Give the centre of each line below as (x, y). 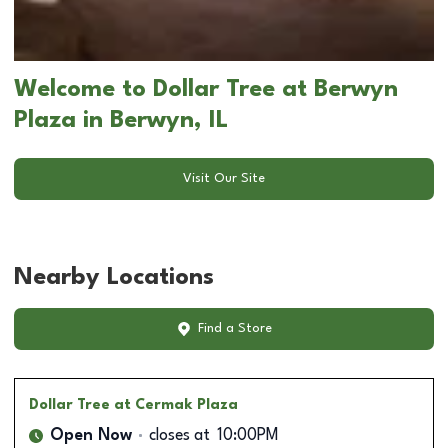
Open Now (91, 435)
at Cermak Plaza (176, 404)
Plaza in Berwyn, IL (121, 120)
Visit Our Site (224, 179)
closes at (179, 435)
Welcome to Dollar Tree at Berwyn (206, 89)
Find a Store (234, 329)
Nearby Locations (114, 277)
